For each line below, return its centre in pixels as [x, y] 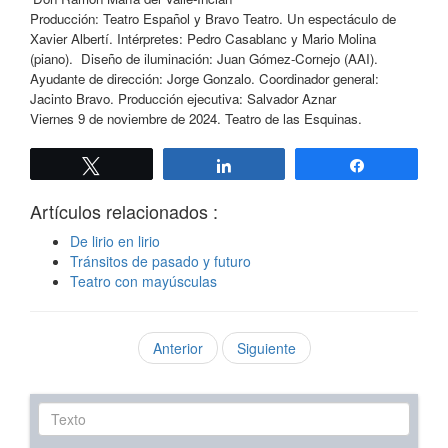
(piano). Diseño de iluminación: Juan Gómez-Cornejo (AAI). [204, 59]
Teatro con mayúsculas [143, 281]
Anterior [177, 348]
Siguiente [266, 348]
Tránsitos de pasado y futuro [160, 261]
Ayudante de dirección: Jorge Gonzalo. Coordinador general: [204, 79]
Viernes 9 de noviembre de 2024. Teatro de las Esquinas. [196, 119]
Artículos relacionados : [124, 211]
